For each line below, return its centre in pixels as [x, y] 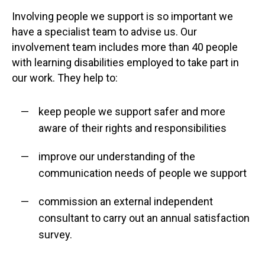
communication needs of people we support [143, 173]
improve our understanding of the [117, 156]
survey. [55, 235]
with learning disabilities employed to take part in [125, 62]
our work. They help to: [65, 78]
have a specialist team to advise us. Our [104, 32]
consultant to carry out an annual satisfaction [144, 218]
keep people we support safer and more [132, 112]
